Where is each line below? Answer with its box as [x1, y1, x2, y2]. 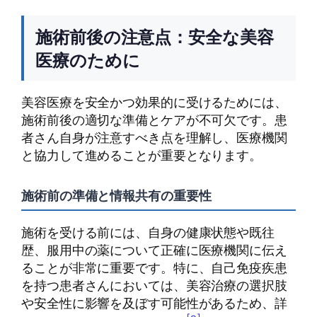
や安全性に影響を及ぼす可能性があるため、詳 [21, 294, 287, 313]
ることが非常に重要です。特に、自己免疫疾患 [21, 258, 287, 277]
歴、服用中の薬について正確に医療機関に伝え [21, 241, 287, 260]
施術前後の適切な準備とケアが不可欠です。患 [21, 110, 287, 129]
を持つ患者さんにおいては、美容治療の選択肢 [21, 276, 287, 295]
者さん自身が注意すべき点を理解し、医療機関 [21, 128, 287, 147]
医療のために [35, 48, 140, 72]
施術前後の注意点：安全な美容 [35, 25, 274, 49]
